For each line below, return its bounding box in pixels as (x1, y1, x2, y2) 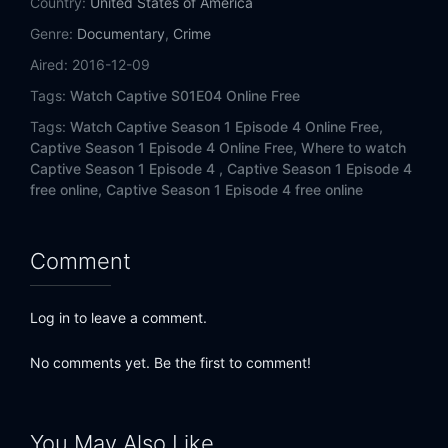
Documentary (77, 25, 165, 43)
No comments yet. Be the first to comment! (30, 354, 311, 372)
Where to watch (301, 139, 406, 157)
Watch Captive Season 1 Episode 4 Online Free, (70, 118, 383, 136)
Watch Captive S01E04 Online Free (70, 87, 300, 105)
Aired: (30, 56, 68, 74)
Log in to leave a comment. (30, 309, 207, 327)
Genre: (30, 25, 73, 43)
